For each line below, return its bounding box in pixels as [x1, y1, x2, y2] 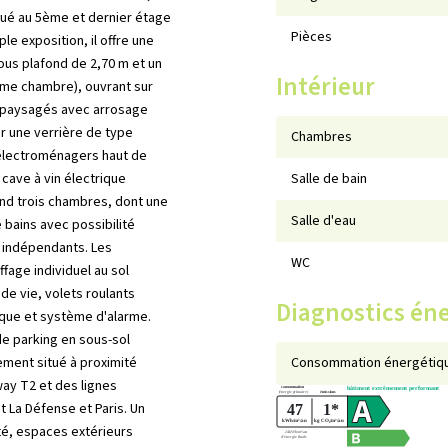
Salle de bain [291, 169, 368, 189]
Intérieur [276, 69, 376, 105]
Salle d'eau [291, 211, 357, 231]
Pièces [291, 27, 333, 47]
